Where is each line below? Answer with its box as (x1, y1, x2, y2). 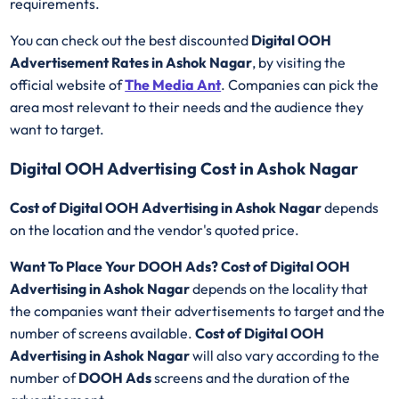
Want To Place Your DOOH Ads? (10, 256, 219, 275)
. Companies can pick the (221, 76, 379, 94)
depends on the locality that (190, 279, 369, 297)
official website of (10, 76, 126, 94)
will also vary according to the (190, 346, 380, 364)
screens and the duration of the (151, 368, 351, 387)
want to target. (10, 120, 105, 139)
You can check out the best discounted (10, 31, 249, 50)
